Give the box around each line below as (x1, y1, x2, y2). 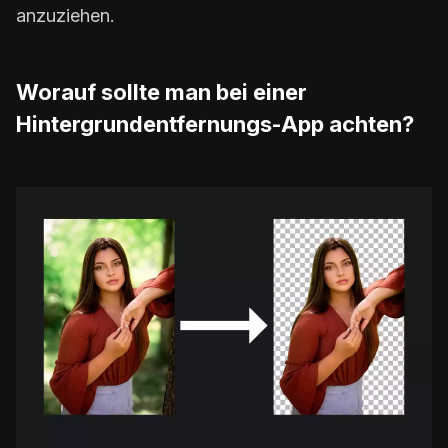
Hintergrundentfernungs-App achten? (16, 110, 414, 137)
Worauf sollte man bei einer (16, 78, 307, 105)
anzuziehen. (16, 4, 115, 26)
